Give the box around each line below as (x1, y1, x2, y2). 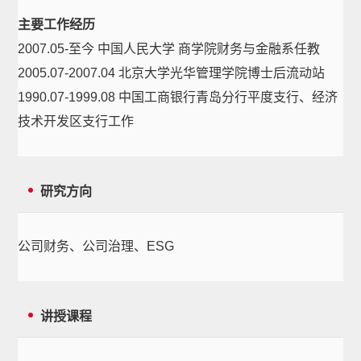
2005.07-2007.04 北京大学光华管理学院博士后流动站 (18, 66, 326, 80)
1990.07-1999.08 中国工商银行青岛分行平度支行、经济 (18, 90, 338, 104)
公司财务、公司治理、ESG (18, 239, 175, 253)
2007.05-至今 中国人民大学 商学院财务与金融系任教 (18, 42, 321, 56)
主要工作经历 (18, 18, 96, 31)
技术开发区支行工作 (18, 114, 135, 128)
